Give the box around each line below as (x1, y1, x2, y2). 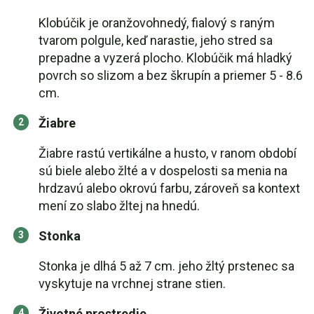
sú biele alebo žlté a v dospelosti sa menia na (39, 163, 287, 178)
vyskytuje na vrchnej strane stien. (39, 276, 226, 291)
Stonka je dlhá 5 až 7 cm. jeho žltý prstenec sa (39, 259, 294, 273)
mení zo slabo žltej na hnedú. (39, 198, 200, 213)
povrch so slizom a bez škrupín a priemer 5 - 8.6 (39, 68, 303, 83)
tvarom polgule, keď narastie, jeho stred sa (39, 33, 273, 48)
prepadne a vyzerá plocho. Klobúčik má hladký (39, 50, 292, 65)
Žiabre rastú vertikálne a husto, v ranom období (39, 146, 296, 161)
